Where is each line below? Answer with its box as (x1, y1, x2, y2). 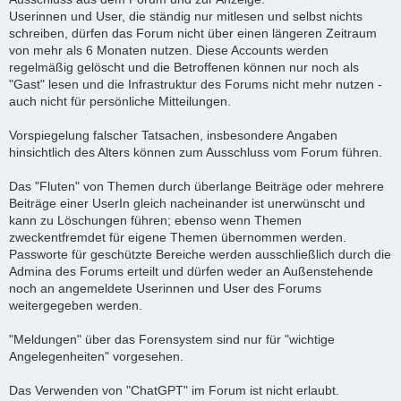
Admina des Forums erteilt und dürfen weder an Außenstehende (9, 263, 373, 278)
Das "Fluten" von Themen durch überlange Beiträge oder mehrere (9, 178, 384, 193)
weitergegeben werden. (9, 297, 142, 312)
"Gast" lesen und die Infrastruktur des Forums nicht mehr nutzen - (9, 76, 382, 91)
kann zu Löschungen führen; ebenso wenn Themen (9, 212, 302, 227)
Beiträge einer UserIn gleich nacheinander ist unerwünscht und (9, 195, 365, 210)
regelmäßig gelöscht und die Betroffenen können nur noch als (9, 59, 359, 74)
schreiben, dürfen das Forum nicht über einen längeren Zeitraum (9, 25, 377, 40)
